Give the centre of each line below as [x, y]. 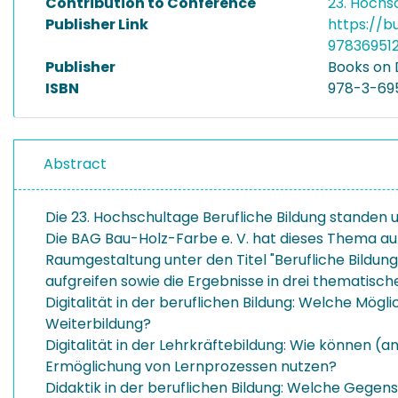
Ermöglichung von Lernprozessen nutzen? [191, 366]
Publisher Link [97, 24]
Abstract [75, 164]
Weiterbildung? [98, 324]
